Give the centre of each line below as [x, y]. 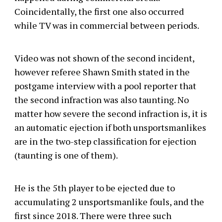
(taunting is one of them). [66, 155]
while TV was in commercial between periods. [107, 25]
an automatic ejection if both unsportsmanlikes [110, 127]
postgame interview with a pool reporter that [105, 85]
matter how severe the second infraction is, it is [111, 113]
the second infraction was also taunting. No [101, 99]
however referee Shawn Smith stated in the [102, 72]
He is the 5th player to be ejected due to [94, 188]
